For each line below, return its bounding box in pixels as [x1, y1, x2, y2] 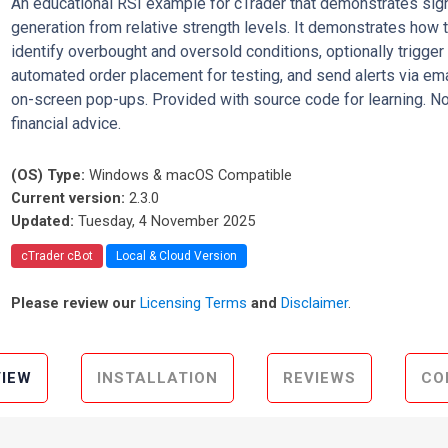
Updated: [11, 212, 75, 230]
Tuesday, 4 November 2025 [78, 212, 256, 230]
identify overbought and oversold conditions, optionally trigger [11, 42, 445, 61]
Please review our [11, 294, 141, 312]
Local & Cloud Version [116, 249, 238, 263]
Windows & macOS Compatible [89, 166, 293, 184]
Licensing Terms [140, 294, 248, 312]
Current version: [11, 189, 126, 207]
